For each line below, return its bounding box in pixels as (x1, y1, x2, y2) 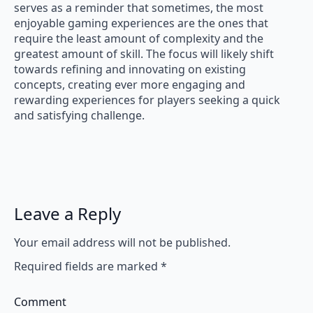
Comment (14, 294, 66, 310)
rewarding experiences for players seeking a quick (14, 92, 280, 108)
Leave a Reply (14, 202, 121, 226)
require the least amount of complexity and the (14, 31, 263, 47)
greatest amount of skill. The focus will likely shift (14, 46, 274, 62)
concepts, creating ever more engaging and (14, 77, 245, 93)
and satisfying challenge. (14, 108, 145, 124)
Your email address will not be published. (14, 235, 231, 251)
